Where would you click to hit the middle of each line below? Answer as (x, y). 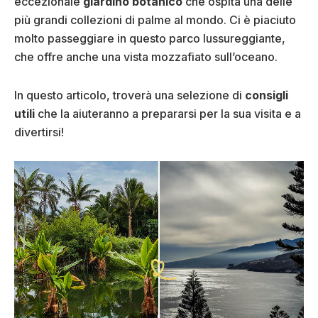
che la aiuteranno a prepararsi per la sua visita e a (168, 114)
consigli (267, 95)
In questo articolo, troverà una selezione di (130, 95)
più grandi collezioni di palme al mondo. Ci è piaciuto (155, 20)
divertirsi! (39, 132)
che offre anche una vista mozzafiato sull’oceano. (146, 57)
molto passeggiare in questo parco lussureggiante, (150, 39)
